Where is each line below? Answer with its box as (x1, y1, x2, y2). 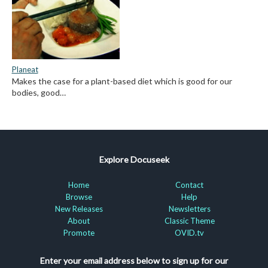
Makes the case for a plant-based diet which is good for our (11, 75, 232, 86)
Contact (175, 180, 203, 190)
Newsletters (168, 204, 211, 214)
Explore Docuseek (99, 154, 169, 165)
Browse (65, 192, 92, 202)
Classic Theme (164, 216, 215, 226)
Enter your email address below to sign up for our (39, 255, 229, 266)
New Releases (54, 204, 103, 214)
